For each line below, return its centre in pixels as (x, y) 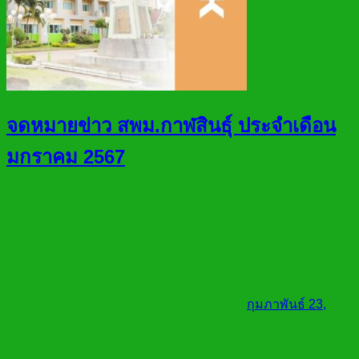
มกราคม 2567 (66, 157)
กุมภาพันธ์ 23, (286, 305)
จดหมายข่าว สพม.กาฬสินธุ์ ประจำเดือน (171, 126)
